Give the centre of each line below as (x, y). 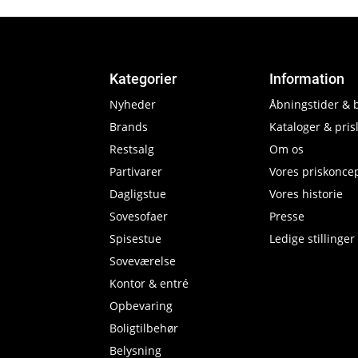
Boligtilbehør (144, 328)
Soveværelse (143, 261)
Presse (287, 216)
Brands (129, 127)
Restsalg (132, 149)
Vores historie (306, 194)
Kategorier (143, 79)
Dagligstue (138, 194)
